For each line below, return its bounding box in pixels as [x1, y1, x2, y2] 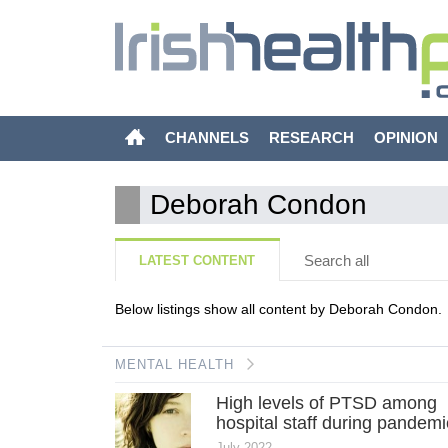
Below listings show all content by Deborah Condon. [114, 301, 442, 318]
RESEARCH [268, 129, 354, 146]
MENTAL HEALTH [114, 357, 234, 373]
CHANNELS [164, 129, 249, 146]
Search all [303, 252, 369, 270]
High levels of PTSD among [216, 393, 438, 414]
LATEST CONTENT [139, 253, 256, 269]
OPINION [373, 129, 438, 146]
